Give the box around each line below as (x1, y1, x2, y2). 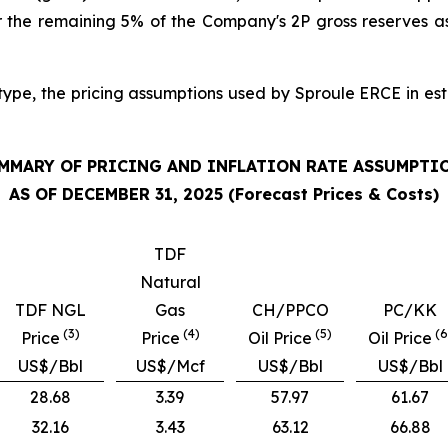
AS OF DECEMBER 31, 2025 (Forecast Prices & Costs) (9, 184, 439, 205)
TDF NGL (14, 300, 86, 321)
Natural (139, 272, 201, 293)
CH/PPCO (251, 300, 329, 321)
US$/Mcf (135, 356, 205, 377)
